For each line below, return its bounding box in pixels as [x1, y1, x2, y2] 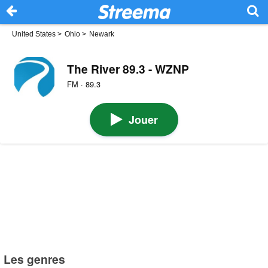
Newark [89, 30, 114, 38]
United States [12, 30, 56, 38]
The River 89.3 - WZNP [66, 60, 189, 77]
